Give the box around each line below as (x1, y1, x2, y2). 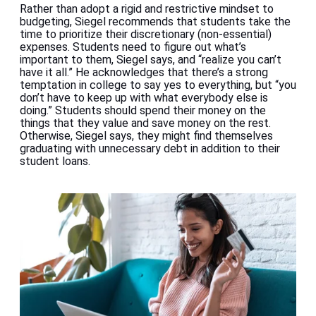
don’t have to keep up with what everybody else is (20, 91, 268, 105)
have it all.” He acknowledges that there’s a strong (20, 66, 268, 80)
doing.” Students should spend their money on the (20, 104, 266, 118)
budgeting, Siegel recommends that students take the (20, 15, 291, 29)
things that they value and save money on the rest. (20, 116, 271, 130)
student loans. (20, 154, 90, 169)
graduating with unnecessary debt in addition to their (20, 142, 280, 156)
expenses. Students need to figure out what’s (20, 40, 246, 54)
